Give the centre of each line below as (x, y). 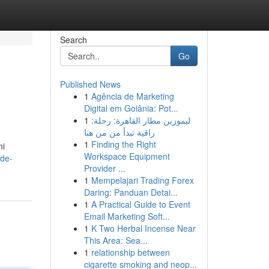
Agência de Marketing (132, 96)
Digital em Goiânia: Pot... (131, 108)
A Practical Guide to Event (141, 204)
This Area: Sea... (116, 240)
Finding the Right (123, 144)
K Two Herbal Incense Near (143, 228)
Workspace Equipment (127, 156)
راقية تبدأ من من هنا (119, 132)
